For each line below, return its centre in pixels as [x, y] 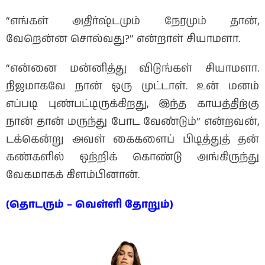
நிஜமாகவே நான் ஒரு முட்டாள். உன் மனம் [132, 87]
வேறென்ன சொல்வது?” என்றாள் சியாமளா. [123, 39]
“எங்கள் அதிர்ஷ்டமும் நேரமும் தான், [132, 22]
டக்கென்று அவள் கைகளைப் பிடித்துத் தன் [132, 140]
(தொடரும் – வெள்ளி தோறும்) [90, 205]
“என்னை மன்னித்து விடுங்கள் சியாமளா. [132, 69]
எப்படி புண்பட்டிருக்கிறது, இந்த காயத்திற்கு [132, 104]
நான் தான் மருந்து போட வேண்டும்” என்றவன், [132, 122]
